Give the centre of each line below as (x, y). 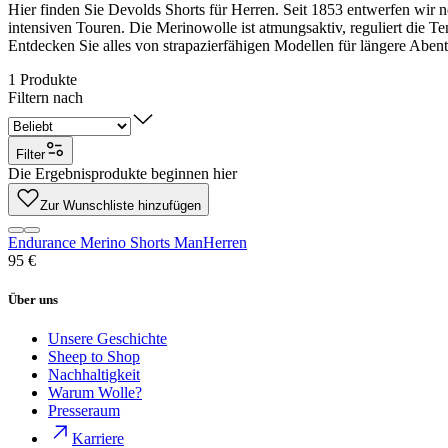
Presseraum (84, 411)
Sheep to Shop (94, 357)
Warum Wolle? (95, 393)
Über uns (33, 300)
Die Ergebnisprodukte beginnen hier (122, 173)
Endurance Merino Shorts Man (105, 242)
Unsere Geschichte (107, 339)
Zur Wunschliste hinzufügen (120, 205)
